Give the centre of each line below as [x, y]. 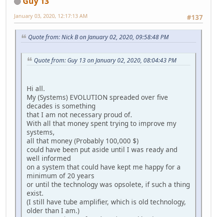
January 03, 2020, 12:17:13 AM [51, 15]
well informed [49, 158]
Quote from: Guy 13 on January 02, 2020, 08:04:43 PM [105, 60]
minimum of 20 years [61, 176]
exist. [35, 193]
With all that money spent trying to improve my [101, 124]
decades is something [61, 106]
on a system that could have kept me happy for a [104, 167]
